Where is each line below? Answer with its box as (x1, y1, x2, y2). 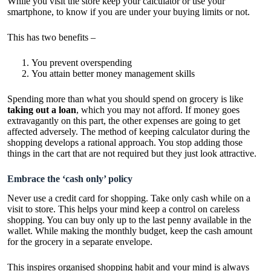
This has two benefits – (7, 31, 98, 42)
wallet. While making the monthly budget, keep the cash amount (7, 226, 252, 237)
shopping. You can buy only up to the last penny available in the (7, 215, 251, 226)
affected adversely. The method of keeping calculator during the (7, 126, 250, 137)
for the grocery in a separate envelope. (7, 237, 155, 247)
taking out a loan (7, 104, 76, 115)
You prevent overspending (31, 57, 132, 68)
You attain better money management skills (31, 68, 195, 79)
